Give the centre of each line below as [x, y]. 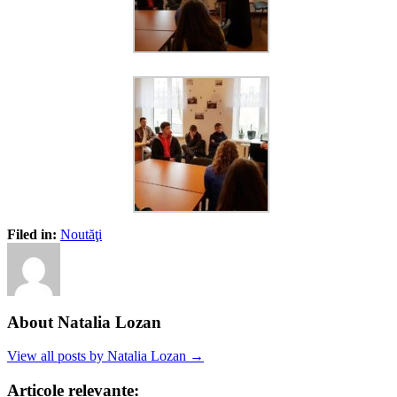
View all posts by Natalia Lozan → [105, 356]
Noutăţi [81, 234]
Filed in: [34, 234]
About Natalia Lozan [84, 322]
